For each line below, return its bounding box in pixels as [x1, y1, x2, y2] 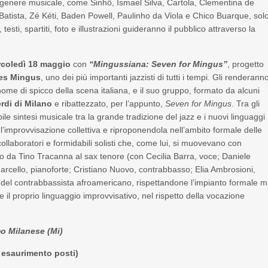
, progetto [227, 59, 264, 69]
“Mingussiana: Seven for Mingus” [89, 59, 228, 69]
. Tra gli [232, 99, 260, 108]
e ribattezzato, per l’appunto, [54, 99, 166, 108]
